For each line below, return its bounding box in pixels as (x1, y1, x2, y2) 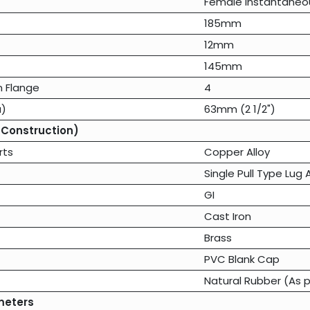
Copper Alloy (203, 145, 270, 160)
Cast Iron (203, 209, 251, 224)
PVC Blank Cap (203, 252, 280, 267)
